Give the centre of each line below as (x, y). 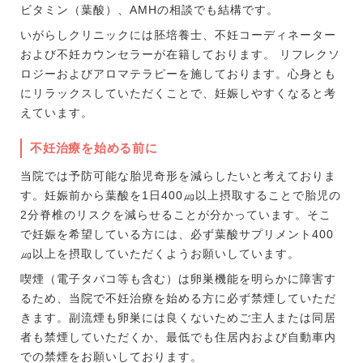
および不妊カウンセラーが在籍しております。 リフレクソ (180, 54)
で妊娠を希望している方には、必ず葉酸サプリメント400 (177, 234)
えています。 (57, 113)
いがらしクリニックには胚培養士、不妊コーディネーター (178, 35)
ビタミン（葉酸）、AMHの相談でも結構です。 (149, 10)
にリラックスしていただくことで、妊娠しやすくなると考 (178, 93)
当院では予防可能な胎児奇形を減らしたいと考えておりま (178, 176)
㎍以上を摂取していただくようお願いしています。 (160, 254)
